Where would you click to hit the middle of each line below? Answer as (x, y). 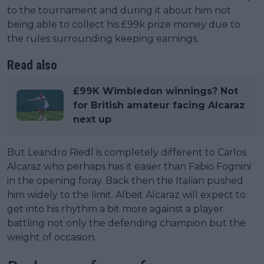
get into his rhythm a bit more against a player (115, 209)
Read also (32, 65)
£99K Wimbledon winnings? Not (156, 91)
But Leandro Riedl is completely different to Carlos (127, 152)
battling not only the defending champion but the (126, 223)
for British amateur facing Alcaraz (159, 105)
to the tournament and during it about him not (119, 10)
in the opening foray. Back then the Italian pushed (125, 180)
